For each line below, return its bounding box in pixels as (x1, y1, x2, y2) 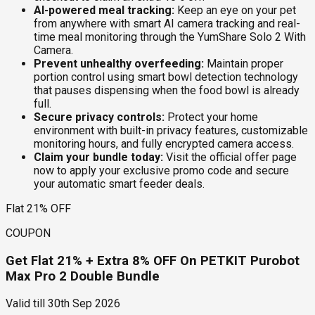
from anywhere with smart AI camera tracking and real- (34, 16, 300, 30)
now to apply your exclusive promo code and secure (34, 163, 289, 177)
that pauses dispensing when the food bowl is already (34, 83, 300, 97)
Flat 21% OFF (6, 201, 71, 215)
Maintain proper (204, 56, 283, 70)
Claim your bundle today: (34, 150, 163, 164)
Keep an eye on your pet (174, 3, 296, 17)
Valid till (6, 297, 45, 311)
